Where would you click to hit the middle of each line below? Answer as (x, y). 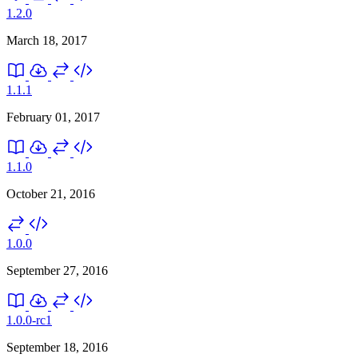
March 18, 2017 (47, 40)
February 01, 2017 (53, 117)
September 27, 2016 (57, 270)
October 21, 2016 (51, 193)
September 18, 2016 (57, 347)
